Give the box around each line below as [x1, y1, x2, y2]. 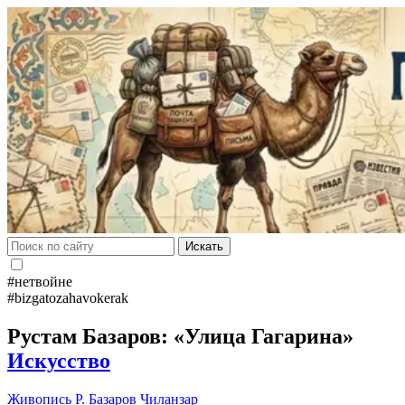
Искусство [7, 348, 110, 372]
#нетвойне [7, 274, 72, 289]
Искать [185, 240, 223, 253]
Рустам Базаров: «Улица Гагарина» [7, 324, 353, 348]
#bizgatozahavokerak [7, 290, 128, 306]
